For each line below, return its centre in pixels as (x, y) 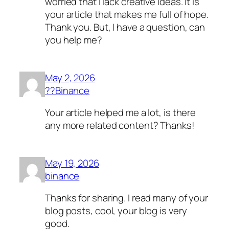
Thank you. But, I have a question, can (125, 27)
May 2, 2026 (70, 77)
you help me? (74, 40)
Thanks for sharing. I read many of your (127, 198)
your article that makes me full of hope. (127, 15)
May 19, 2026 (72, 163)
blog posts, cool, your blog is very (116, 211)
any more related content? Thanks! (120, 125)
